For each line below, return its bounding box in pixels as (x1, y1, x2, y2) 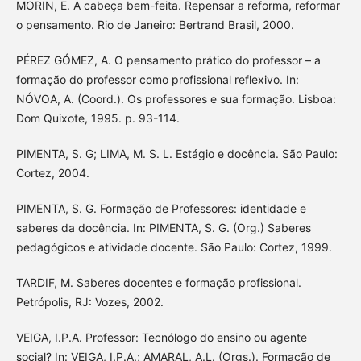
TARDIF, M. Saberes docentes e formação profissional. (15, 276, 301, 290)
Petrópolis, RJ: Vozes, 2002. (15, 295, 164, 309)
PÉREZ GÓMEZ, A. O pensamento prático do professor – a (15, 53, 321, 68)
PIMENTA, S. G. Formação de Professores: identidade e (15, 201, 306, 216)
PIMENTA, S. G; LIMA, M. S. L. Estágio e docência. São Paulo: (15, 147, 338, 161)
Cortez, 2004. (15, 166, 89, 180)
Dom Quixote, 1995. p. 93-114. (15, 111, 180, 126)
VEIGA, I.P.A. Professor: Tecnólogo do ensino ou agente (15, 330, 307, 345)
